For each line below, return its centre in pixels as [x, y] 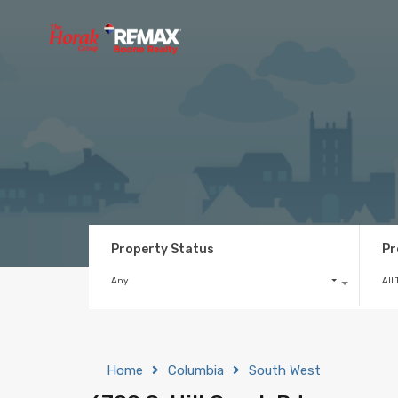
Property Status [163, 249]
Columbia [196, 370]
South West [285, 370]
